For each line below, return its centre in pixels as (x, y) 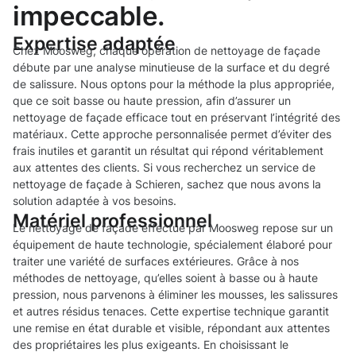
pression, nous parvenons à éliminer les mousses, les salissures (175, 295)
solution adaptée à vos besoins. (95, 201)
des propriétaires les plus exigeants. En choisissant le (151, 345)
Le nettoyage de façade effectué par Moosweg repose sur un (173, 228)
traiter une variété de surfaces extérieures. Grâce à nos (156, 261)
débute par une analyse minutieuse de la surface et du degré (171, 68)
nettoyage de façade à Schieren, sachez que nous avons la (167, 184)
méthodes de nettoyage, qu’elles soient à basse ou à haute (165, 278)
